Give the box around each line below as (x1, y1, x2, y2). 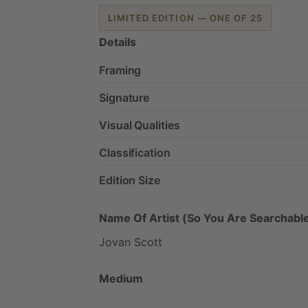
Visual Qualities (99, 118, 180, 132)
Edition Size (99, 173, 160, 187)
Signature (99, 90, 150, 104)
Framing (99, 63, 142, 77)
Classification (99, 145, 170, 159)
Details (99, 34, 136, 49)
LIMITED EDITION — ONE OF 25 (108, 12, 263, 23)
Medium (99, 271, 143, 285)
